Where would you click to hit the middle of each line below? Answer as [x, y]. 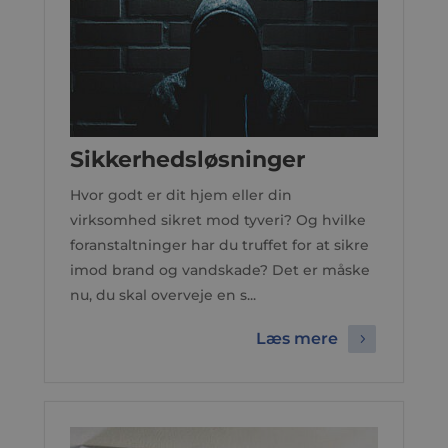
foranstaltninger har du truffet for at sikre [219, 245]
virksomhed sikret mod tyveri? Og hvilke [217, 220]
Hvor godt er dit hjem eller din [180, 195]
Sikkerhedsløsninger [187, 159]
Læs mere [297, 339]
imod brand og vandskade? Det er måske [219, 270]
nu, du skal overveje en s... [162, 295]
